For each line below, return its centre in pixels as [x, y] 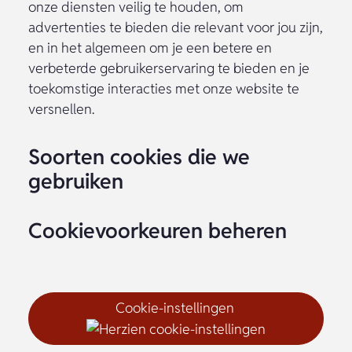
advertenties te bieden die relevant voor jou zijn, [176, 27]
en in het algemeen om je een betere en [150, 47]
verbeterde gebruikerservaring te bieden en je [169, 68]
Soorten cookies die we [139, 156]
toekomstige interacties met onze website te [164, 88]
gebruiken [76, 181]
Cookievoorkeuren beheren [158, 230]
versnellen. [61, 108]
